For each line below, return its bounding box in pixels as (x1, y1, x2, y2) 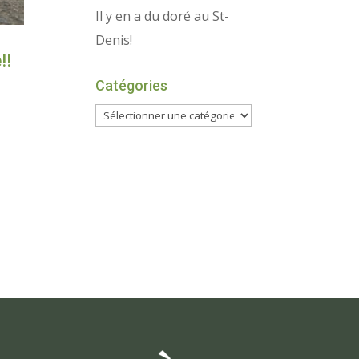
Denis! (95, 31, 133, 50)
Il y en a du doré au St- (95, 7, 230, 26)
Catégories (95, 77, 168, 95)
